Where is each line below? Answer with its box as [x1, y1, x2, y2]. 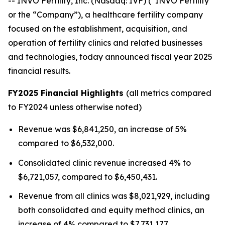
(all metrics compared [126, 88, 211, 98]
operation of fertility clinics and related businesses [8, 38, 202, 48]
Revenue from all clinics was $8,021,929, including [18, 191, 210, 201]
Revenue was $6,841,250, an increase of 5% [18, 124, 187, 134]
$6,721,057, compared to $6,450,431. [18, 171, 157, 182]
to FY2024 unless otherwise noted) [8, 102, 142, 112]
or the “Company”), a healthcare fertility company [8, 10, 203, 20]
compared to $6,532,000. [18, 138, 114, 148]
